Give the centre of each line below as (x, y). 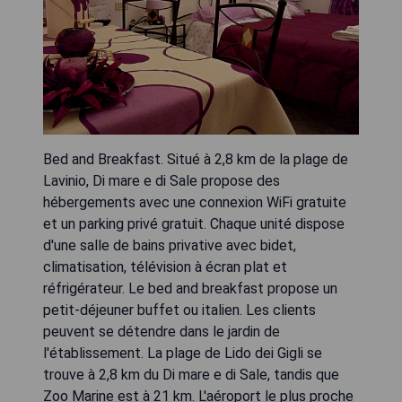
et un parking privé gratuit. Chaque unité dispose (194, 224)
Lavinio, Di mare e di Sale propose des (162, 181)
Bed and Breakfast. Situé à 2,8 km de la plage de (196, 159)
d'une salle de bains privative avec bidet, (170, 245)
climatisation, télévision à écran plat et (165, 267)
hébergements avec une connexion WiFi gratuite (195, 202)
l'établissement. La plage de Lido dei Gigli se (183, 353)
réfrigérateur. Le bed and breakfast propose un (190, 288)
